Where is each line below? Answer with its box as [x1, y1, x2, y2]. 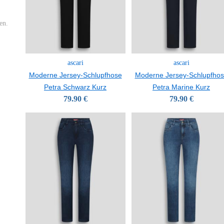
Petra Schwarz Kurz [44, 83, 106, 91]
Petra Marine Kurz [152, 83, 210, 91]
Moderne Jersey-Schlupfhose [28, 71, 122, 79]
